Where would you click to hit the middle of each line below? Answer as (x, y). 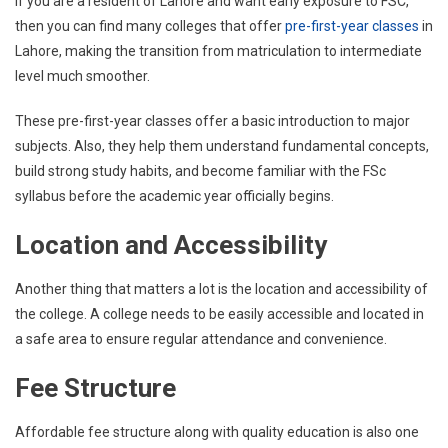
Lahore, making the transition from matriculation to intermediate (218, 51)
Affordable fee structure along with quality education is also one (217, 432)
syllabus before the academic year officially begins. (174, 196)
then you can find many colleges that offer (150, 26)
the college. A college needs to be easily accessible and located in (219, 314)
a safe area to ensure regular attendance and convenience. (201, 339)
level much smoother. (82, 76)
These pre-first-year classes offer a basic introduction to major (212, 121)
